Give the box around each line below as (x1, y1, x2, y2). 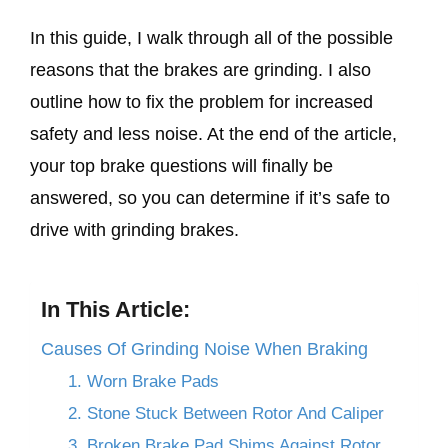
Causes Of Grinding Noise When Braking (41, 338, 368, 359)
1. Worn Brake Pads (68, 371, 219, 391)
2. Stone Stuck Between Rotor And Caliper (68, 403, 384, 423)
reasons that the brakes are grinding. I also (30, 60, 371, 81)
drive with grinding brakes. (30, 220, 244, 241)
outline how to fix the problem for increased (30, 92, 373, 113)
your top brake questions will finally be (30, 156, 333, 177)
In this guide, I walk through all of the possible (30, 28, 393, 49)
